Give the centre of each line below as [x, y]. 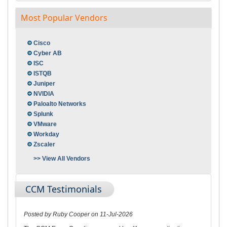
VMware [45, 124]
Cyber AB [48, 53]
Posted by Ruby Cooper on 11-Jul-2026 [78, 215]
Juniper [44, 84]
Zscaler [44, 145]
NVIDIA [44, 94]
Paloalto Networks [60, 104]
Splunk [43, 114]
